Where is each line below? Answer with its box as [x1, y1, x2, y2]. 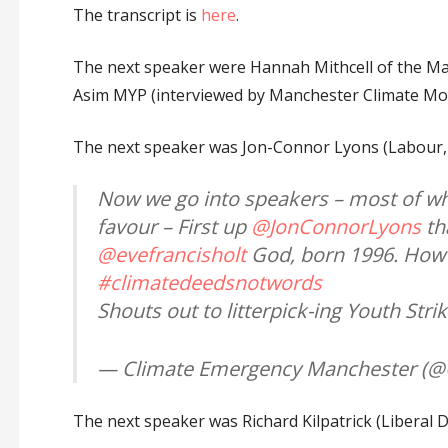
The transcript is [72, 4, 201, 27]
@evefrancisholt [96, 241, 246, 269]
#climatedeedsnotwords [96, 269, 322, 297]
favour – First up [96, 213, 251, 241]
